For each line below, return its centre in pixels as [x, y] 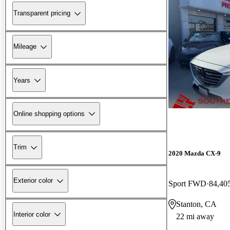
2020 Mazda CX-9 [195, 153]
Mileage [25, 47]
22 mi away [195, 216]
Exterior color [33, 181]
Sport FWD [187, 183]
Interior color [32, 214]
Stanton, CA [196, 204]
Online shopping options [49, 113]
